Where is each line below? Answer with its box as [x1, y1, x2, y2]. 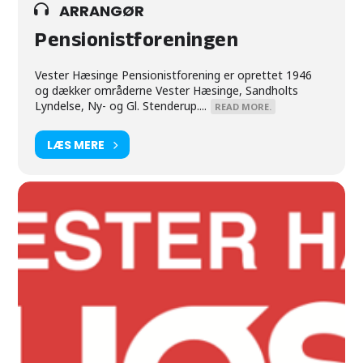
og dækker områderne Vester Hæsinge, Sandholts [35, 83, 299, 98]
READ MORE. [215, 100, 272, 113]
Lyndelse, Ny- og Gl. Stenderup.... [35, 98, 207, 113]
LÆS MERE [47, 136, 105, 153]
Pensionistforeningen [35, 26, 239, 59]
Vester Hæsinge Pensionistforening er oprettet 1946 [35, 67, 313, 83]
